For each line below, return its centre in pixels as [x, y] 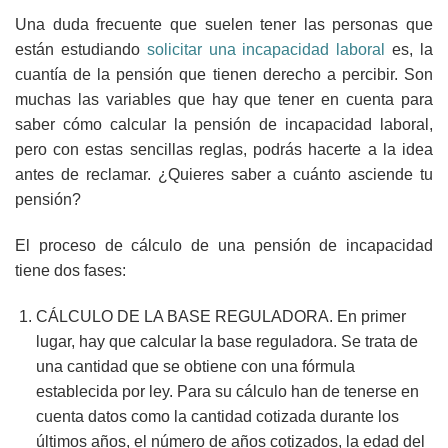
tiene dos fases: [70, 270]
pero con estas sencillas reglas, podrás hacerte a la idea [224, 149]
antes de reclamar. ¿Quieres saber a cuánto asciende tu [224, 174]
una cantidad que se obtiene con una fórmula [195, 366]
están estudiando [81, 49]
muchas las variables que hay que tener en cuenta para [224, 99]
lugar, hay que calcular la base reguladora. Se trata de [226, 341]
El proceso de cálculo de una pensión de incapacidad [224, 245]
